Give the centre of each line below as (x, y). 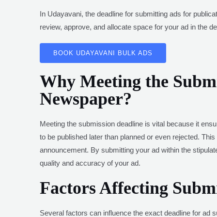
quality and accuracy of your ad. (90, 163)
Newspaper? (86, 99)
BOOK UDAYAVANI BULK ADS (103, 53)
